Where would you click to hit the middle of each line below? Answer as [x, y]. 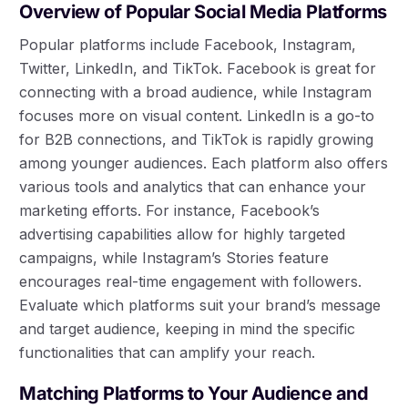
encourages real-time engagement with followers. [191, 282]
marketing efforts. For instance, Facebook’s [170, 211]
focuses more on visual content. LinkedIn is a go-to [197, 116]
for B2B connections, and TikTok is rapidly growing [197, 140]
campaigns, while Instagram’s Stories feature [174, 258]
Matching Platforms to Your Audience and [194, 394]
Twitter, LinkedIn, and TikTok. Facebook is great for [198, 69]
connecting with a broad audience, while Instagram [196, 92]
